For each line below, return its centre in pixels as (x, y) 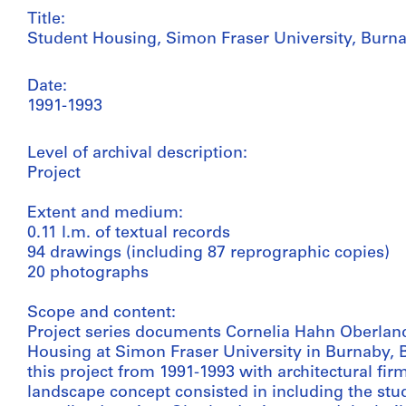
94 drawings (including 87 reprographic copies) (208, 253)
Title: (46, 19)
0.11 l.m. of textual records (129, 233)
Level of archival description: (137, 154)
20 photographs (88, 273)
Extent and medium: (105, 213)
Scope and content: (101, 313)
